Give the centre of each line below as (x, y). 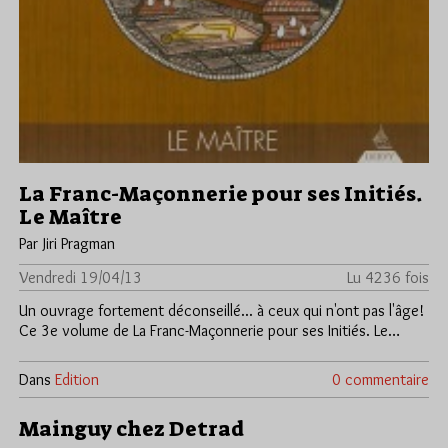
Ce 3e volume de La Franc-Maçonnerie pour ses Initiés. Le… (209, 331)
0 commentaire (380, 380)
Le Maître (70, 217)
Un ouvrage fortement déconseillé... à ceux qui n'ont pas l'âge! (221, 311)
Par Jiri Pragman (67, 244)
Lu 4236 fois (388, 278)
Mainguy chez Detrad (131, 429)
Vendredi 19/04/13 (80, 278)
